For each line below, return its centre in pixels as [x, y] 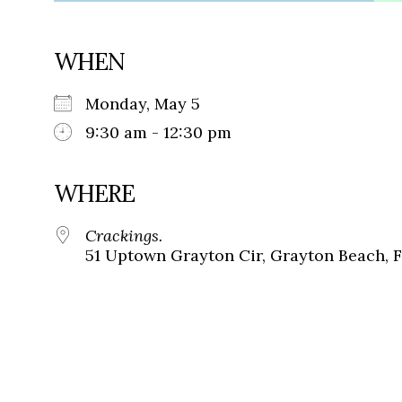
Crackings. [124, 236]
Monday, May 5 [152, 104]
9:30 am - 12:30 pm [158, 133]
